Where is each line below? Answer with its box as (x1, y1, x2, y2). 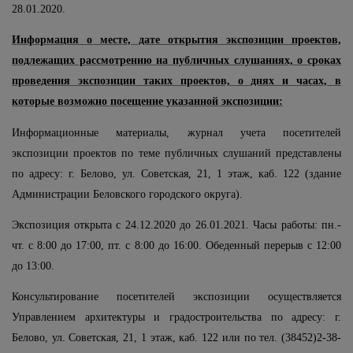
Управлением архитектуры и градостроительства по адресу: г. (12, 311, 341, 324)
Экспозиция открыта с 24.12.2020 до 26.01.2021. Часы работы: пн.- (12, 218, 341, 231)
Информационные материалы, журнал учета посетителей (12, 126, 341, 139)
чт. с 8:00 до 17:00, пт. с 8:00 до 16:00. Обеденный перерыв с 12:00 (12, 239, 341, 251)
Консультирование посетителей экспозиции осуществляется (12, 291, 341, 303)
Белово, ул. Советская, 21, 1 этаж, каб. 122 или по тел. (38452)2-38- (12, 332, 341, 344)
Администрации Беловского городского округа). (12, 188, 243, 200)
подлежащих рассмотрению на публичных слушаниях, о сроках (12, 54, 341, 67)
